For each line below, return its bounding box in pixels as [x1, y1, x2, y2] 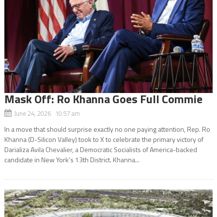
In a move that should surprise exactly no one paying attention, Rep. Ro [4, 124, 210, 134]
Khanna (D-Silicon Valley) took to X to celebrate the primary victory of [4, 134, 203, 144]
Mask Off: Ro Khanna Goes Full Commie [4, 90, 202, 108]
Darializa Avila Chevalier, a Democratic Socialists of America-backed [4, 144, 197, 155]
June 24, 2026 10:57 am [14, 108, 80, 118]
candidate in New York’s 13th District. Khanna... [4, 154, 139, 165]
